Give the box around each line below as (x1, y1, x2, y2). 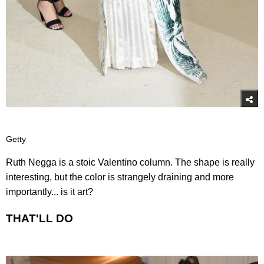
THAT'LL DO (6, 212, 73, 225)
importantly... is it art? (6, 186, 93, 197)
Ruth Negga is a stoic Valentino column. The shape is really (6, 157, 255, 167)
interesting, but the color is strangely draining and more (6, 171, 234, 182)
